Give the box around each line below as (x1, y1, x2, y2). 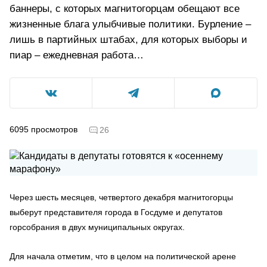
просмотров (31, 124, 77, 134)
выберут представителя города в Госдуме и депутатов (10, 207, 222, 217)
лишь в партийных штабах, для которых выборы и (10, 34, 247, 45)
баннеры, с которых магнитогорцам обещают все (10, 3, 240, 14)
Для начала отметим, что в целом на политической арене (10, 251, 236, 261)
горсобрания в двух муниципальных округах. (10, 222, 185, 232)
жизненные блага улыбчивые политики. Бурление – (10, 18, 251, 30)
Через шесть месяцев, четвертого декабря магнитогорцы (10, 192, 233, 202)
